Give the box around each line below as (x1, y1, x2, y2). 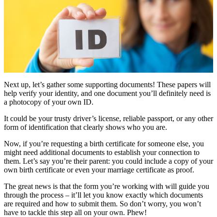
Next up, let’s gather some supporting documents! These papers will (4, 80, 211, 89)
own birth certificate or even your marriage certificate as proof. (4, 165, 194, 174)
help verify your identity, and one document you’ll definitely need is (4, 89, 211, 97)
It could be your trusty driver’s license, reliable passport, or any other (4, 114, 213, 123)
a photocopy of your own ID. (4, 97, 95, 106)
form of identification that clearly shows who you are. (4, 123, 167, 131)
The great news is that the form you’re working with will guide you (4, 182, 209, 190)
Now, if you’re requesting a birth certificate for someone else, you (4, 139, 204, 148)
